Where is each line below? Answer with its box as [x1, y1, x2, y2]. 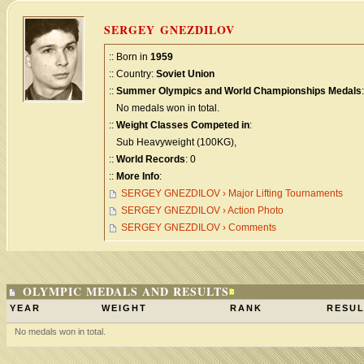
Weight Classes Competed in [116, 119, 249, 131]
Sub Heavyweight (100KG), [109, 136, 236, 148]
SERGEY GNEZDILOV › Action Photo [121, 205, 284, 216]
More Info [116, 171, 159, 182]
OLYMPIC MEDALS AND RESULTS [23, 283, 229, 300]
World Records [116, 154, 185, 165]
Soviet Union [156, 68, 214, 80]
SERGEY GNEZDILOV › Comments [121, 222, 276, 233]
